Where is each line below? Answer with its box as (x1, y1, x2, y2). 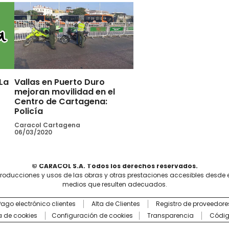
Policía (14, 105, 43, 117)
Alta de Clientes (91, 199, 140, 208)
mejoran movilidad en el (14, 85, 115, 98)
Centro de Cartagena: (14, 95, 107, 107)
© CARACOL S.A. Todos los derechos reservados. (31, 161, 198, 170)
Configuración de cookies (52, 211, 133, 220)
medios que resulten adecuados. (62, 179, 167, 189)
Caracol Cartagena (14, 120, 80, 129)
